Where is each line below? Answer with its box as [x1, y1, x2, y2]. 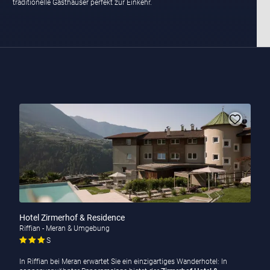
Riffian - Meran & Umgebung [19, 224, 110, 233]
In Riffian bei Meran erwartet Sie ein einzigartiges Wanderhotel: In [19, 257, 227, 266]
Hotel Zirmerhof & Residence [19, 213, 125, 223]
